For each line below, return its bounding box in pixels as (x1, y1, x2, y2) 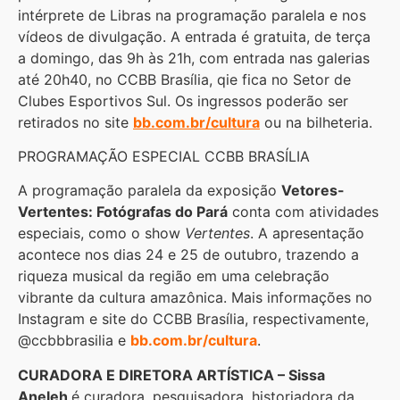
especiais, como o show (18, 224, 185, 243)
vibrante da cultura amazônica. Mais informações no (18, 288, 372, 307)
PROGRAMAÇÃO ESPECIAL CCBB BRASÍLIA (18, 146, 310, 165)
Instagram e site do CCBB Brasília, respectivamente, (18, 310, 369, 329)
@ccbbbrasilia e (18, 331, 130, 350)
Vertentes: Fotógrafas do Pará (18, 203, 228, 221)
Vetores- (281, 181, 345, 200)
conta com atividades (232, 203, 379, 221)
